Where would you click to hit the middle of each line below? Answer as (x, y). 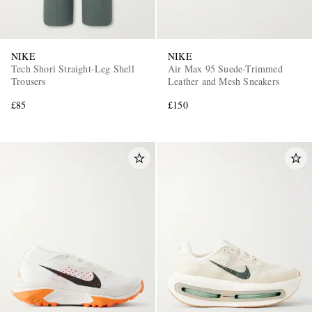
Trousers (29, 81)
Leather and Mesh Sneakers (224, 81)
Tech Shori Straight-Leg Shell (73, 69)
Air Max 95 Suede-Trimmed (226, 69)
